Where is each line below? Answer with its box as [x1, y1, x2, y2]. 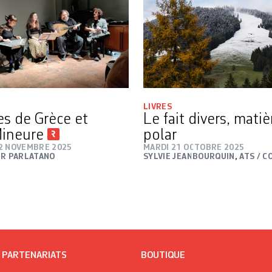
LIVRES [143, 102, 172, 111]
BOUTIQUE [141, 250, 185, 260]
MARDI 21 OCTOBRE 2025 [143, 143, 245, 152]
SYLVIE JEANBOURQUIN [143, 152, 235, 161]
